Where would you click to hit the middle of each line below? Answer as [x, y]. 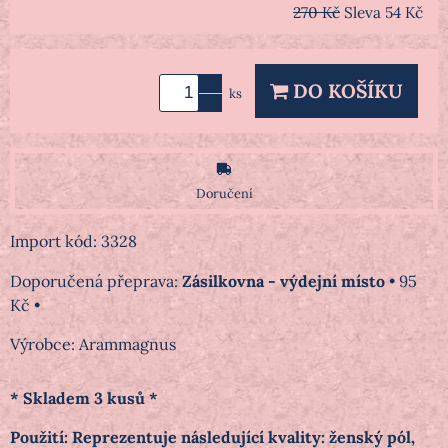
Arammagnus [127, 344]
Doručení [224, 194]
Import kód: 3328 [73, 241]
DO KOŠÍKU [345, 91]
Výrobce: [44, 344]
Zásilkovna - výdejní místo [283, 281]
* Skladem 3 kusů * [84, 398]
